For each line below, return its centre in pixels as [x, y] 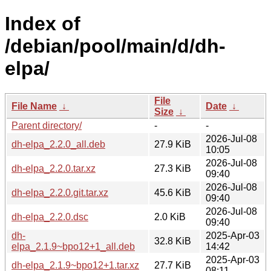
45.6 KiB [173, 192]
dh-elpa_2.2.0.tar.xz [54, 168]
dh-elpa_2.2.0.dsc [50, 217]
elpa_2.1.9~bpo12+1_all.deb [73, 246]
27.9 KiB [173, 144]
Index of [43, 24]
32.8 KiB [173, 241]
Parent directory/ [47, 125]
